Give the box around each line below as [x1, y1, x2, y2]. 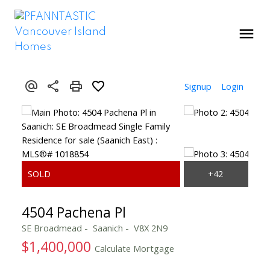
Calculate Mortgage [94, 242, 174, 254]
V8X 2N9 [133, 221, 168, 234]
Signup [184, 80, 212, 92]
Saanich [92, 221, 123, 234]
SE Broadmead [21, 221, 82, 234]
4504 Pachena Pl [21, 202, 126, 222]
